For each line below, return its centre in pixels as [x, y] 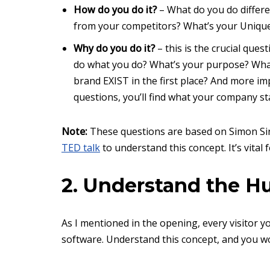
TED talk [81, 148]
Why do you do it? [114, 49]
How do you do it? [115, 10]
